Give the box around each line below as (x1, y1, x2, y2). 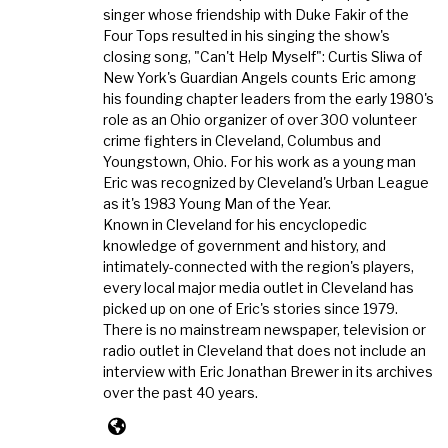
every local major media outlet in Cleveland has (103, 278, 415, 296)
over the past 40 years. (103, 383, 259, 401)
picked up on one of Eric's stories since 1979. (103, 299, 399, 317)
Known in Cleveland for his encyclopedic (103, 215, 368, 233)
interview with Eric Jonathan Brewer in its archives (103, 362, 434, 380)
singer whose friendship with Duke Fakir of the (103, 5, 410, 23)
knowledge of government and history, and (103, 236, 387, 254)
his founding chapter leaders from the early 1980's (103, 89, 435, 107)
